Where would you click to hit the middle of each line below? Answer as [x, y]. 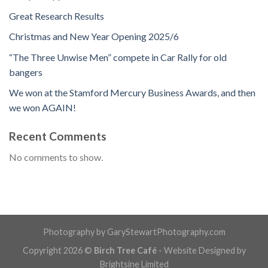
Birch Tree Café [125, 250]
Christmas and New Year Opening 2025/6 [94, 36]
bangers [26, 72]
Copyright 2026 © [58, 250]
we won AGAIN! [42, 108]
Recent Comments [58, 136]
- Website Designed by [201, 250]
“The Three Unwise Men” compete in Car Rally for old [118, 57]
